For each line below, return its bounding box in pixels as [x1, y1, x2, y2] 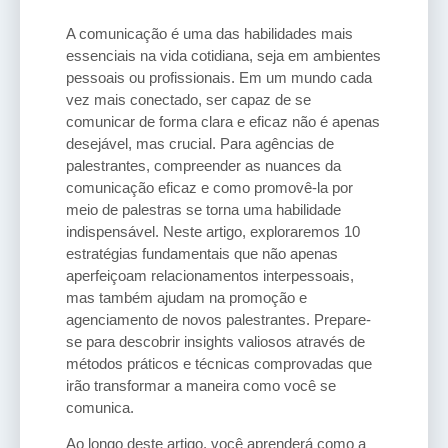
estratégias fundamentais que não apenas [66, 244, 338, 262]
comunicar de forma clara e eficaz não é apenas [66, 112, 380, 130]
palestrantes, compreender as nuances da [66, 156, 341, 174]
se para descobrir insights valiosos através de [66, 332, 365, 350]
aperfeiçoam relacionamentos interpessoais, [66, 266, 354, 284]
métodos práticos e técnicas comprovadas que [66, 354, 372, 372]
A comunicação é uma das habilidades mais [66, 24, 353, 42]
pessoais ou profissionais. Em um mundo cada [66, 68, 372, 86]
